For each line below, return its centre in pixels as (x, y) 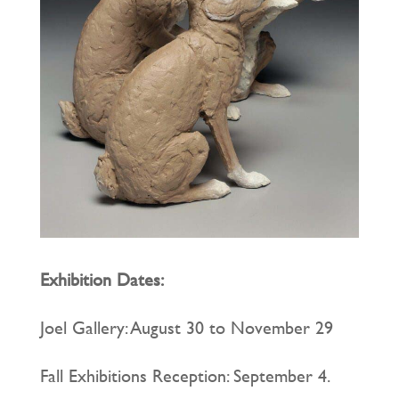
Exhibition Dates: (102, 280)
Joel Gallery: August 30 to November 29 (186, 328)
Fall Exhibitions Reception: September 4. (184, 376)
